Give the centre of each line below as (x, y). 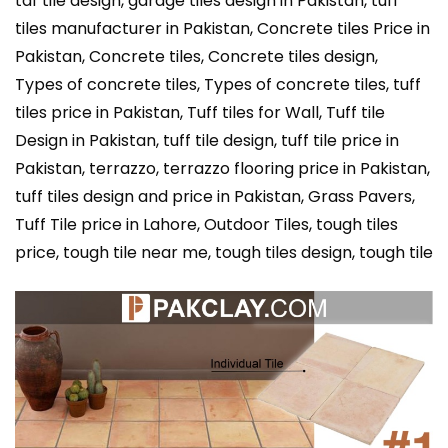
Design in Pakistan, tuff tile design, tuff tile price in (207, 141)
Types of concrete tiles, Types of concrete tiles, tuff (218, 85)
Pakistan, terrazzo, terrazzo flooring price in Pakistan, (222, 169)
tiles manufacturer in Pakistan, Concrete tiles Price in (222, 29)
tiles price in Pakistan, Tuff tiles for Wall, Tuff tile (200, 113)
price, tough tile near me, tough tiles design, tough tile (224, 253)
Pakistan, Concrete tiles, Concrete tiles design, (198, 57)
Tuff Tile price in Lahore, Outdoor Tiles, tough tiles (206, 225)
